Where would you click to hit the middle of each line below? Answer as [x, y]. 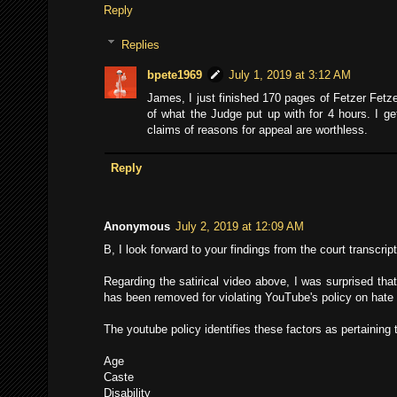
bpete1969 [175, 75]
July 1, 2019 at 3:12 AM [290, 75]
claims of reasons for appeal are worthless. [257, 130]
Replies [140, 44]
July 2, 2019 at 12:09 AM [240, 227]
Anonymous [137, 227]
